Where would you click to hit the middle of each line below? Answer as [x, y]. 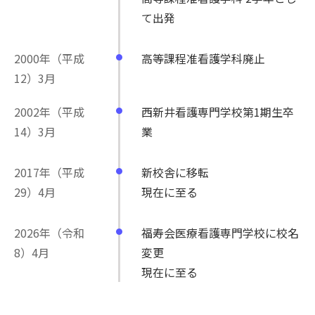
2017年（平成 [49, 173]
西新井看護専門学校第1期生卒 [218, 112]
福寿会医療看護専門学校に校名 [220, 233]
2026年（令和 [49, 233]
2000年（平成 [49, 59]
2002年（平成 [49, 112]
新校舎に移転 [175, 173]
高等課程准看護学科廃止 [203, 59]
